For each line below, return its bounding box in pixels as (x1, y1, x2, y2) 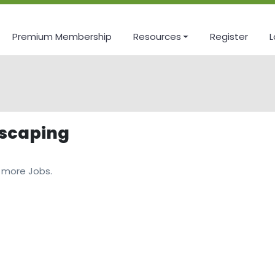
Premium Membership (12, 29, 112, 43)
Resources (133, 29, 181, 43)
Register (210, 29, 249, 43)
